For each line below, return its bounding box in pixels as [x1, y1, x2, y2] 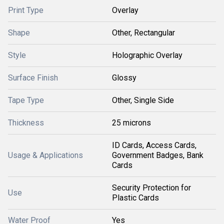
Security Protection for [112, 182, 191, 192]
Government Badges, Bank [112, 150, 203, 160]
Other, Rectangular [112, 27, 175, 37]
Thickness [8, 117, 44, 127]
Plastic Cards [112, 192, 159, 202]
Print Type [8, 5, 43, 15]
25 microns [112, 117, 151, 127]
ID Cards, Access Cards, [112, 140, 196, 150]
